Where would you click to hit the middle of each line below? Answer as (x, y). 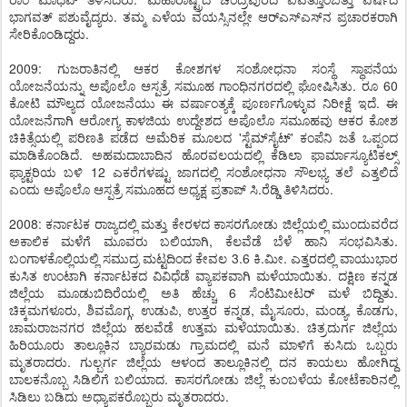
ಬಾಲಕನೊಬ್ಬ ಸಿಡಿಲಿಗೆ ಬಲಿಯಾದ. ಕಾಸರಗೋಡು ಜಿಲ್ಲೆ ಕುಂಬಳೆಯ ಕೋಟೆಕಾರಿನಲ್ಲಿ (203, 379)
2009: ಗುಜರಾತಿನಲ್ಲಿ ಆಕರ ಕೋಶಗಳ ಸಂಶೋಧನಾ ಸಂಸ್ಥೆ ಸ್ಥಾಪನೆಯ (203, 68)
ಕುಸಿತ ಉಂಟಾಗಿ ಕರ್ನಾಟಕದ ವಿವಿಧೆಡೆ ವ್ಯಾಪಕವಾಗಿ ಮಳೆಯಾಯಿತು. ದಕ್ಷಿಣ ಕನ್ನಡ (203, 275)
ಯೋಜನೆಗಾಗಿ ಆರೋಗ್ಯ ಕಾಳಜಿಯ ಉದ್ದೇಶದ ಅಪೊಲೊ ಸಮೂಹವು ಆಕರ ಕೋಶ (203, 120)
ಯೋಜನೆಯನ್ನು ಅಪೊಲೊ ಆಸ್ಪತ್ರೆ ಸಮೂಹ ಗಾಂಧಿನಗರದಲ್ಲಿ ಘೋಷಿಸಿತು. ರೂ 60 (203, 85)
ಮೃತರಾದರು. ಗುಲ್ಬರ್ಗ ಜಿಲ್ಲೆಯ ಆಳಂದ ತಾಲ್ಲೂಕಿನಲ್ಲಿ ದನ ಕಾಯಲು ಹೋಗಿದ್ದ (203, 362)
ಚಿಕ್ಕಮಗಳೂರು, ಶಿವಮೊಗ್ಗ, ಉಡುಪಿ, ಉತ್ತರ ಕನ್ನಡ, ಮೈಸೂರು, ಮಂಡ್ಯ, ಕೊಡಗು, (203, 310)
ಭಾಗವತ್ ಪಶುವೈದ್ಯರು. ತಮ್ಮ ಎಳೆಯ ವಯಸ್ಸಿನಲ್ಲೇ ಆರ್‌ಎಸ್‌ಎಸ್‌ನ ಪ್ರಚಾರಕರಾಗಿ (203, 16)
